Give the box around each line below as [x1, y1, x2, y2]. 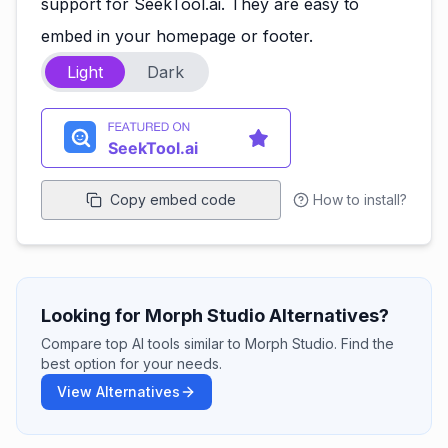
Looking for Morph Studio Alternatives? [41, 305, 389, 326]
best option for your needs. [41, 355, 222, 372]
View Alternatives [57, 383, 180, 400]
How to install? [313, 191, 407, 208]
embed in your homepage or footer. [41, 26, 313, 46]
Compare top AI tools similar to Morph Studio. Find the [41, 335, 394, 352]
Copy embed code [110, 191, 236, 208]
